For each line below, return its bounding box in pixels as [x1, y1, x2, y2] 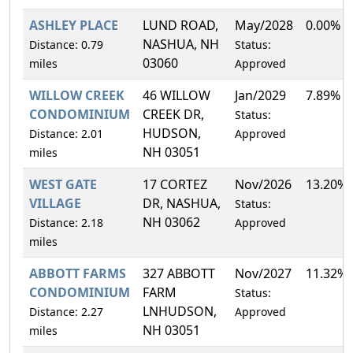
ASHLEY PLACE [29, 16, 118, 34]
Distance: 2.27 [29, 303, 103, 319]
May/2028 [235, 16, 293, 34]
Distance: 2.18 [29, 214, 103, 230]
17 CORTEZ [143, 175, 207, 193]
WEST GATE [29, 175, 97, 193]
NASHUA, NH [143, 35, 219, 53]
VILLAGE [29, 194, 81, 212]
